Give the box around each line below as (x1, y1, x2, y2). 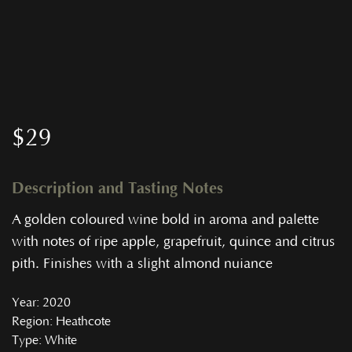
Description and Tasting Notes (12, 179, 223, 198)
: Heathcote (49, 313, 111, 328)
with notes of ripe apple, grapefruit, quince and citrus (12, 234, 335, 251)
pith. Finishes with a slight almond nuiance (12, 256, 273, 273)
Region (12, 313, 49, 328)
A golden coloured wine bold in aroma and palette (12, 212, 319, 229)
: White (38, 332, 77, 347)
